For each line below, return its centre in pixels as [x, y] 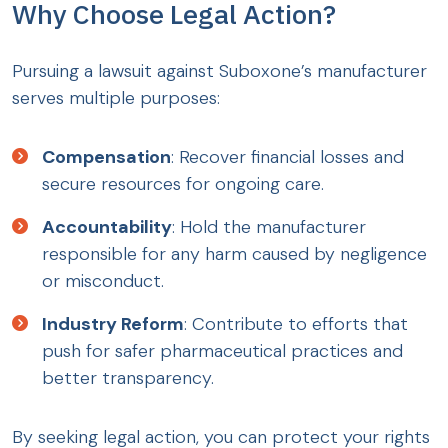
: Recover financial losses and [287, 157]
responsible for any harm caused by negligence [234, 254]
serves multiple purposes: [116, 98]
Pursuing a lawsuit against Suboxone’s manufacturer [219, 71]
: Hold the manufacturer [269, 227]
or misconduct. [103, 281]
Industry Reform [113, 324]
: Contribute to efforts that [296, 324]
